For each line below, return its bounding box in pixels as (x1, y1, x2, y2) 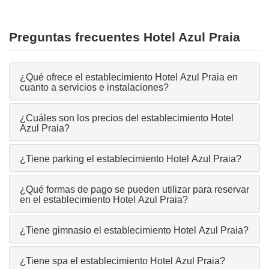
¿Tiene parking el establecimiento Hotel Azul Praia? (20, 154, 241, 165)
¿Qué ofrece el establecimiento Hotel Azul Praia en (20, 72, 238, 83)
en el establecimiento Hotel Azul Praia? (20, 195, 188, 205)
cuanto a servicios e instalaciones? (20, 82, 169, 93)
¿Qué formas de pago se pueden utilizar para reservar (20, 184, 249, 195)
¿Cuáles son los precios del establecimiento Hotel (20, 113, 234, 124)
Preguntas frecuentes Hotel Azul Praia (9, 30, 240, 44)
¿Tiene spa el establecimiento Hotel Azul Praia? (20, 256, 225, 267)
